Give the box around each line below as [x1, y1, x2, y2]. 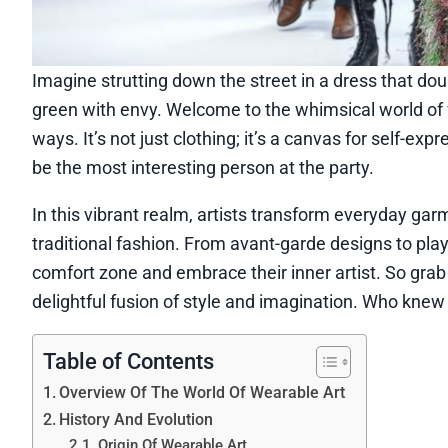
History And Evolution [59, 409, 214, 429]
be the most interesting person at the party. [32, 156, 374, 178]
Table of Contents [43, 348, 214, 374]
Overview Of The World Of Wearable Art [59, 382, 346, 402]
